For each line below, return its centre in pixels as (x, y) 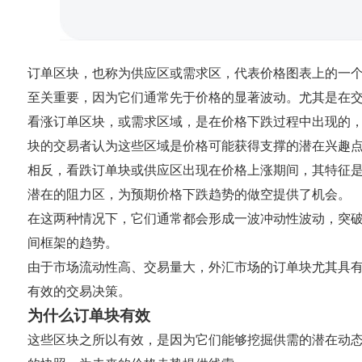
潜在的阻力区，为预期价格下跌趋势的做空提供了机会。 (189, 195)
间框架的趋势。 (72, 243)
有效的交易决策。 (79, 292)
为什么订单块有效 (88, 316)
